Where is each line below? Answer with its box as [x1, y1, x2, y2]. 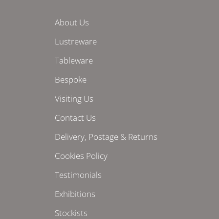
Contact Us [55, 112, 96, 123]
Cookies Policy [55, 150, 108, 161]
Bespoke [55, 74, 87, 85]
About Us [55, 17, 89, 28]
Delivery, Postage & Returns [55, 131, 157, 142]
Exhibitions [55, 188, 95, 199]
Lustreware [55, 36, 97, 47]
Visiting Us [55, 93, 93, 104]
